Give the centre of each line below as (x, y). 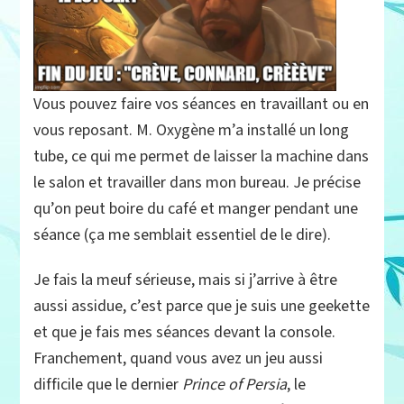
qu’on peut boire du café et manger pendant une (196, 209)
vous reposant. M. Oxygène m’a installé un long (192, 131)
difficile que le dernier (108, 385)
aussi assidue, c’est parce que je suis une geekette (202, 307)
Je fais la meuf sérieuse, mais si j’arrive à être (186, 280)
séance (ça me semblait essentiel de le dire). (183, 235)
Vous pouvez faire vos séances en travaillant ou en (202, 105)
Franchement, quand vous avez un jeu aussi (179, 359)
